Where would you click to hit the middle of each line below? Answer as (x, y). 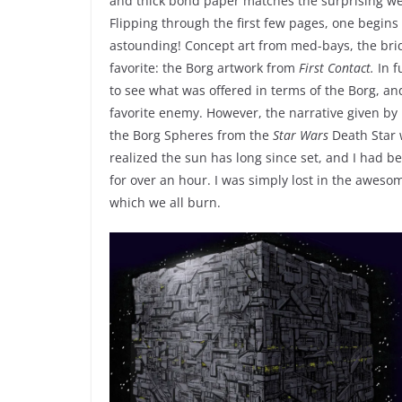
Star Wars (301, 135)
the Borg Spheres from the (191, 135)
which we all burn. (165, 202)
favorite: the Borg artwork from (204, 67)
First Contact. (336, 67)
